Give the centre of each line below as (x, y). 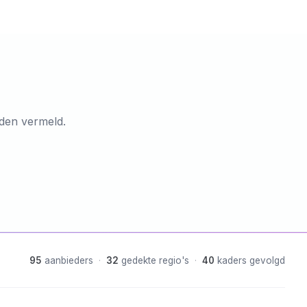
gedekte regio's (155, 260)
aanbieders (69, 260)
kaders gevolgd (251, 260)
